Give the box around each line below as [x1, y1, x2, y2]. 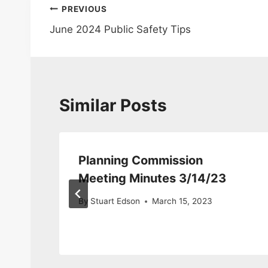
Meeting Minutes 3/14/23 [78, 170, 226, 185]
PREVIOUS [62, 4, 107, 14]
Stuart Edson [90, 196, 141, 206]
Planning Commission [78, 153, 203, 167]
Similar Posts [59, 95, 167, 115]
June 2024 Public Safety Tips [50, 23, 191, 36]
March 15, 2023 [152, 196, 213, 206]
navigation [49, 27, 135, 48]
